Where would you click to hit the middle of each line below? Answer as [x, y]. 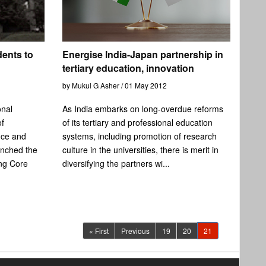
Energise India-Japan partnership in [142, 54]
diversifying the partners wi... [116, 163]
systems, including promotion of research [139, 136]
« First [99, 230]
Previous [135, 230]
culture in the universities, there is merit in [140, 149]
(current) [225, 230]
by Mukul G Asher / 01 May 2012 [114, 85]
